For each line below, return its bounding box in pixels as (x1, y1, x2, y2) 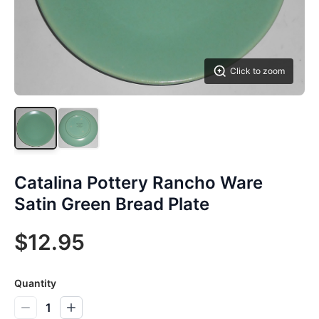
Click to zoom (230, 66, 285, 77)
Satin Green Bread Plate (14, 194, 209, 215)
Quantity (14, 277, 56, 290)
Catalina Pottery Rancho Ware (14, 172, 263, 194)
